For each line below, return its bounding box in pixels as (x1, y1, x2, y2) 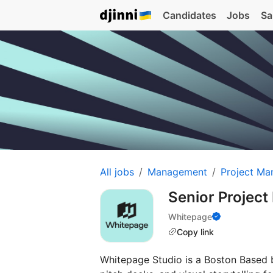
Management (147, 165, 207, 178)
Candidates (162, 9, 216, 21)
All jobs (100, 165, 134, 178)
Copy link (177, 226, 214, 237)
